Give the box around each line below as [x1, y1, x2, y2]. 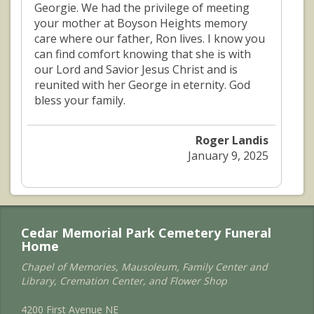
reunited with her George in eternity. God [34, 77, 250, 93]
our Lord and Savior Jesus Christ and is [34, 62, 238, 78]
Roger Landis [196, 132, 269, 149]
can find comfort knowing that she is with [34, 46, 251, 62]
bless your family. [34, 93, 125, 109]
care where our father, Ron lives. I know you [34, 31, 265, 47]
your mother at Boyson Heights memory [34, 15, 247, 32]
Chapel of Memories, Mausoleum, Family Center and [21, 260, 268, 274]
